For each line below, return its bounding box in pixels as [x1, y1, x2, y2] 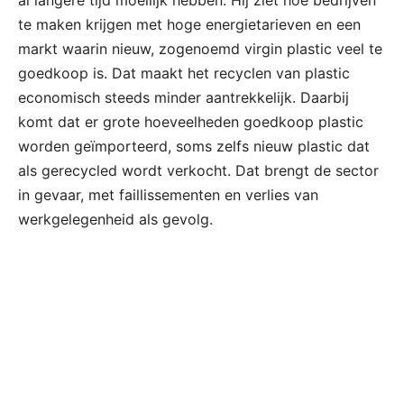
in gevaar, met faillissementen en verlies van [18, 185, 318, 204]
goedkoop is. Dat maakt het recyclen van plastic [18, 63, 350, 82]
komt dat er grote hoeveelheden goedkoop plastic [18, 112, 363, 131]
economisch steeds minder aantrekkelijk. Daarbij [18, 87, 349, 106]
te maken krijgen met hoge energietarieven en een [18, 14, 361, 33]
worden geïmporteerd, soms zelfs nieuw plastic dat [18, 136, 370, 155]
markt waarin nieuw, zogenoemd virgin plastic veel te [18, 39, 382, 58]
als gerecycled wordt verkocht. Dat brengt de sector [18, 161, 379, 179]
